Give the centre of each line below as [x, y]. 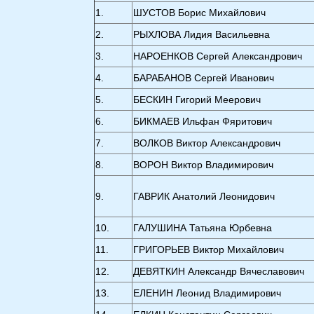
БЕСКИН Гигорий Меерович [197, 100]
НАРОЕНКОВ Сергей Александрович [218, 56]
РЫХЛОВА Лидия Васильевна [202, 34]
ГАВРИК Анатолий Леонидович [204, 196]
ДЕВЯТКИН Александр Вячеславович [219, 271]
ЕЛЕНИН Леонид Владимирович [207, 293]
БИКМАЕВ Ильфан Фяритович [203, 121]
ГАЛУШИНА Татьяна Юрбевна [203, 228]
